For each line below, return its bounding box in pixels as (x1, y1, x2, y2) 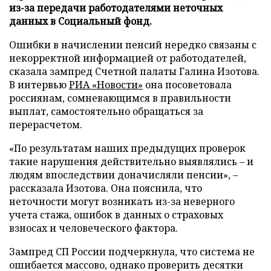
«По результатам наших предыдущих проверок (9, 141, 246, 155)
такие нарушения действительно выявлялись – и (9, 154, 253, 168)
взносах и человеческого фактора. (9, 221, 178, 235)
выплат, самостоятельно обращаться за (9, 104, 203, 118)
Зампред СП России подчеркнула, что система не (9, 244, 255, 258)
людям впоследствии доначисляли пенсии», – (9, 168, 238, 181)
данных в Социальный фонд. (9, 14, 152, 28)
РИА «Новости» (69, 77, 143, 91)
